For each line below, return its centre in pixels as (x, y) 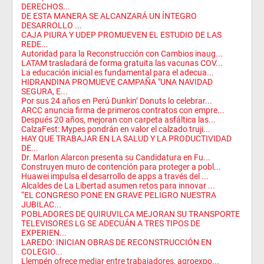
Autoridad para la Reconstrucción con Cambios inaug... (122, 54)
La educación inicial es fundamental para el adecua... (118, 72)
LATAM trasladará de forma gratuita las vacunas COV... (122, 63)
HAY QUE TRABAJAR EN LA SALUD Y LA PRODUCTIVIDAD (126, 138)
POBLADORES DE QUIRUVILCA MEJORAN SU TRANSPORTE (131, 214)
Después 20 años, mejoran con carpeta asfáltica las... (118, 120)
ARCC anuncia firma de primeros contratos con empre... (123, 110)
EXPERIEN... (44, 233)
